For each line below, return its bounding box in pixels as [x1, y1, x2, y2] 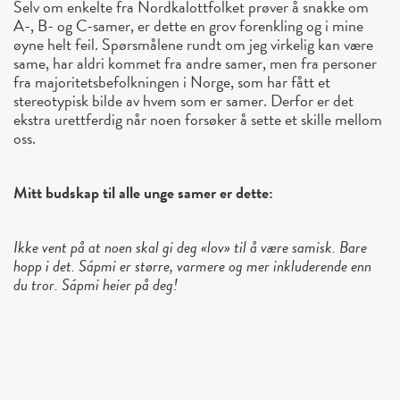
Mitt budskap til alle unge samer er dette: [13, 180, 273, 205]
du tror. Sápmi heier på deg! [13, 272, 178, 297]
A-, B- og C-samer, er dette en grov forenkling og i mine [13, 13, 363, 38]
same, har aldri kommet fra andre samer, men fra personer [13, 51, 377, 76]
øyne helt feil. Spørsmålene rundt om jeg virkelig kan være [13, 32, 373, 57]
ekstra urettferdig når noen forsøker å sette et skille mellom [13, 107, 382, 132]
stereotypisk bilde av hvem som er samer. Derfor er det [13, 88, 354, 113]
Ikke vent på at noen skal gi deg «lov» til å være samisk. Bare [13, 235, 367, 260]
